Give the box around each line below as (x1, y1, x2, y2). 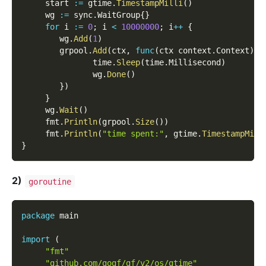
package (21, 211, 55, 221)
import (21, 235, 50, 245)
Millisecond (169, 58, 221, 68)
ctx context (159, 46, 211, 56)
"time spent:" (102, 129, 164, 139)
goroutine (28, 176, 71, 186)
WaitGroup (97, 10, 140, 20)
